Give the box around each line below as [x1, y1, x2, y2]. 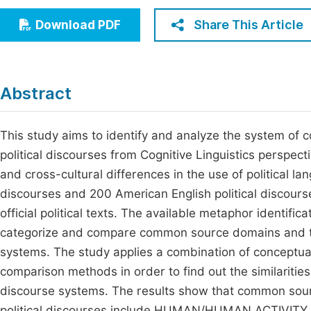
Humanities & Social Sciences [20, 33, 178, 46]
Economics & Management [20, 7, 164, 20]
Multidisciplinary [20, 58, 110, 72]
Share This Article [194, 17, 303, 32]
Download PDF [35, 18, 121, 32]
